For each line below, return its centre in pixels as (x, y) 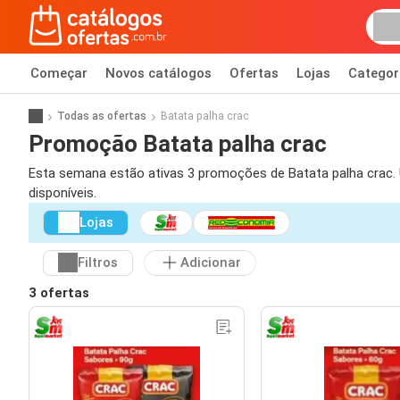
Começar (59, 73)
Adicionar (211, 263)
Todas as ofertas (102, 116)
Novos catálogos (158, 73)
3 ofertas (59, 292)
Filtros (98, 263)
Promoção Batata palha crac (178, 143)
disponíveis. (62, 193)
